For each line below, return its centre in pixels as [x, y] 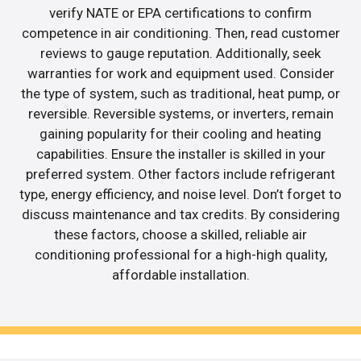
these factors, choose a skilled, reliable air [180, 235]
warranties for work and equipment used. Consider [180, 74]
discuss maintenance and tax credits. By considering [180, 215]
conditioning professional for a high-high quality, [180, 255]
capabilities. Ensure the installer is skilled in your [180, 154]
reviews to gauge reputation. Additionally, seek [180, 54]
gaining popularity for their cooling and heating [180, 134]
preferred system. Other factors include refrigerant [180, 174]
